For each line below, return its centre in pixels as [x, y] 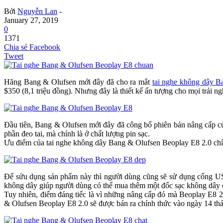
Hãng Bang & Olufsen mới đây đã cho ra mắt [78, 82]
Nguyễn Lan [37, 11]
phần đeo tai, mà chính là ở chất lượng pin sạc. [77, 133]
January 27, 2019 [31, 20]
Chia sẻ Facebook [32, 47]
